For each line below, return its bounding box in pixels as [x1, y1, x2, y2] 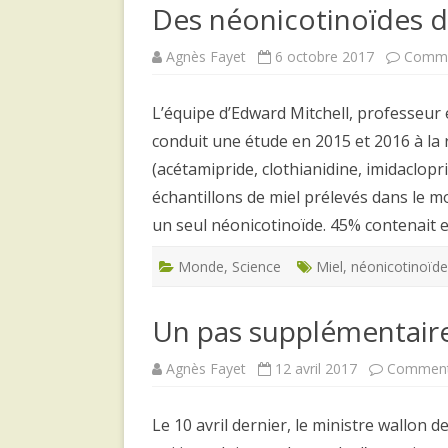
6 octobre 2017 [275, 46, 374, 66]
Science [232, 256, 281, 276]
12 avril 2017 [275, 358, 357, 378]
